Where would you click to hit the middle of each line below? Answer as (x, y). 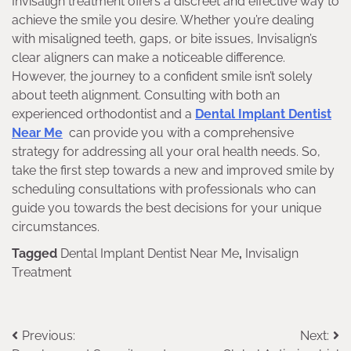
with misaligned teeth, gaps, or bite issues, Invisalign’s (165, 38)
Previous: (49, 335)
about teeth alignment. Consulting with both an (146, 95)
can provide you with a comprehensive (180, 132)
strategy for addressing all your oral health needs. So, (166, 151)
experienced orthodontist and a (103, 114)
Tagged (36, 253)
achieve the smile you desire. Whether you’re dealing (163, 20)
